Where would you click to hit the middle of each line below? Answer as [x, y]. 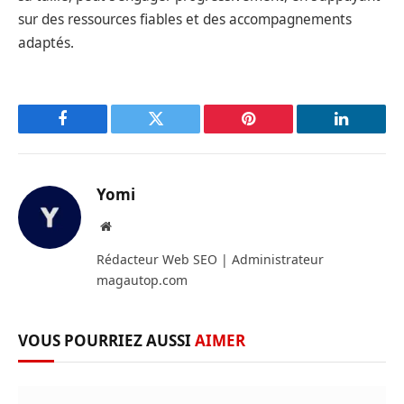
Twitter [178, 132]
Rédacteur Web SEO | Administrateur [210, 259]
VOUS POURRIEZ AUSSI [106, 340]
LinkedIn [370, 132]
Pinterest [275, 132]
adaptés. [46, 42]
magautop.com [142, 280]
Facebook [93, 132]
